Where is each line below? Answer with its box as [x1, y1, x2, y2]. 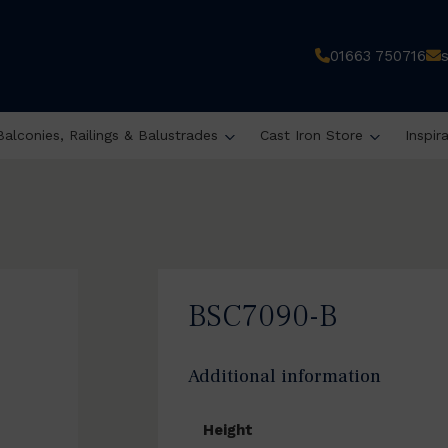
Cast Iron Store [259, 126, 363, 143]
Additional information [188, 364, 381, 388]
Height [203, 421, 253, 439]
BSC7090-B [188, 297, 337, 336]
